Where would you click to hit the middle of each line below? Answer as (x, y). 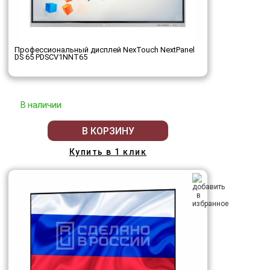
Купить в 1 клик (108, 152)
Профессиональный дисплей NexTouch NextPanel (105, 50)
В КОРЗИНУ (108, 131)
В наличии (41, 105)
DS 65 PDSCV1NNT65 (51, 57)
